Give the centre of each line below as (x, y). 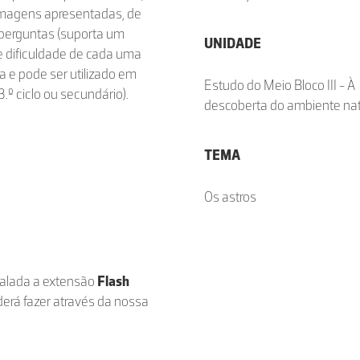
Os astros (230, 197)
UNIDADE (233, 43)
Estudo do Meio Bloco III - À (280, 85)
